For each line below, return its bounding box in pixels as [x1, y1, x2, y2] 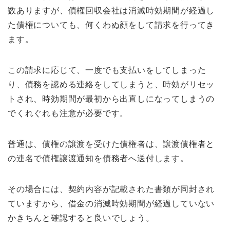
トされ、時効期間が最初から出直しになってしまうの [8, 94, 215, 104]
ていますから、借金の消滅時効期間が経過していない [8, 199, 215, 208]
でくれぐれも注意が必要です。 [8, 109, 129, 118]
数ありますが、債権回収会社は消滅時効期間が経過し [8, 6, 215, 15]
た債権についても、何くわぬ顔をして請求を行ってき [8, 21, 215, 30]
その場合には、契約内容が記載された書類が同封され [8, 185, 215, 194]
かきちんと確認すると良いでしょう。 [8, 214, 155, 223]
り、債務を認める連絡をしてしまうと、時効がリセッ [8, 80, 215, 89]
